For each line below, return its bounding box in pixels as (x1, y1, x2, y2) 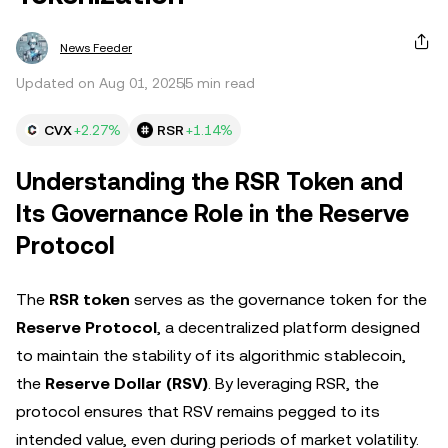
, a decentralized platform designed (157, 318, 420, 337)
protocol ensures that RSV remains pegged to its (16, 402, 380, 421)
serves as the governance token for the (130, 290, 427, 309)
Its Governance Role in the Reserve (16, 200, 409, 228)
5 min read (185, 75, 255, 91)
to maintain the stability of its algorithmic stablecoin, (16, 346, 406, 365)
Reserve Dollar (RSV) (45, 374, 208, 393)
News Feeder (60, 41, 132, 55)
